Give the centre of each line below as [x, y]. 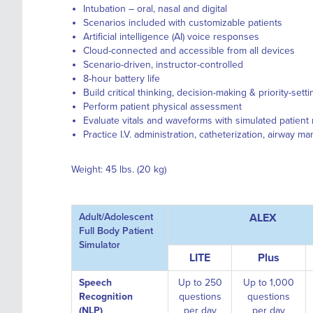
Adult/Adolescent [116, 217]
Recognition [106, 297]
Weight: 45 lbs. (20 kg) [119, 169]
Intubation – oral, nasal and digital [155, 9]
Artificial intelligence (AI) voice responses [171, 37]
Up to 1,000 [269, 283]
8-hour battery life [122, 79]
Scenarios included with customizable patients [183, 23]
